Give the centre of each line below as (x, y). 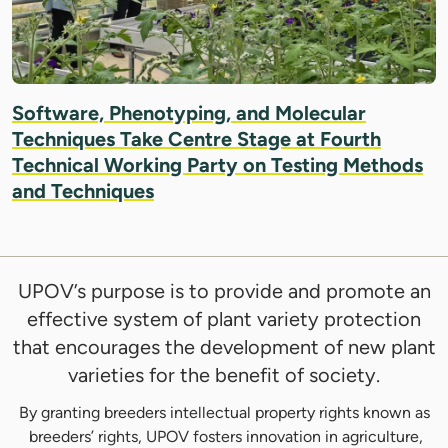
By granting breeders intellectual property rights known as (224, 413)
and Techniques (83, 191)
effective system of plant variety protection (224, 319)
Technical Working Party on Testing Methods (217, 165)
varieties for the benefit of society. (224, 375)
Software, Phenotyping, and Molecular (189, 113)
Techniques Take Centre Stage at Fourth (196, 139)
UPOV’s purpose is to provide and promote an (224, 291)
